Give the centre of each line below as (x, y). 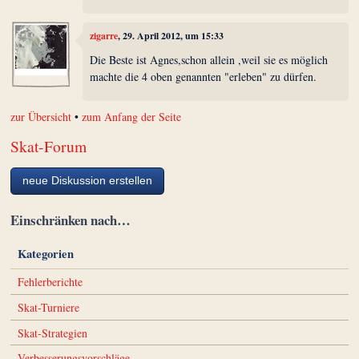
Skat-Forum (49, 147)
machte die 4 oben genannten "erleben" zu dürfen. (204, 76)
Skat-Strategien (52, 333)
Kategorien (45, 254)
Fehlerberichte (50, 281)
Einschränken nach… (71, 220)
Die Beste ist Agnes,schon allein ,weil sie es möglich (209, 59)
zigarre (104, 36)
